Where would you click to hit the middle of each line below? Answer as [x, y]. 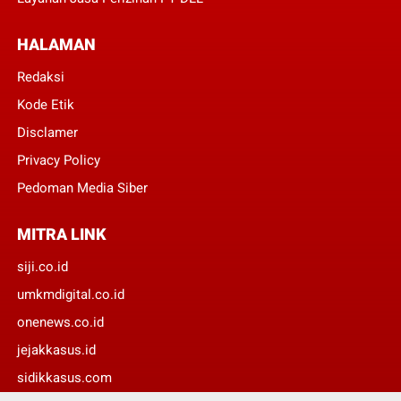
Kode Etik [45, 104]
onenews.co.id [60, 322]
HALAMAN [56, 44]
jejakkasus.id [56, 350]
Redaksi [40, 77]
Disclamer [47, 132]
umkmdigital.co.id [70, 294]
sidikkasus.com [64, 377]
